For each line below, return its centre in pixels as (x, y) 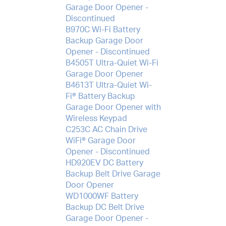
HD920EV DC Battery (104, 163)
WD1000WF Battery (102, 196)
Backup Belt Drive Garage (113, 174)
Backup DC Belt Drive (105, 207)
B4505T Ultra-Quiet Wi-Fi (112, 63)
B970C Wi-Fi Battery (103, 30)
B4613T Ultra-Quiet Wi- (108, 85)
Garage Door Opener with (113, 107)
